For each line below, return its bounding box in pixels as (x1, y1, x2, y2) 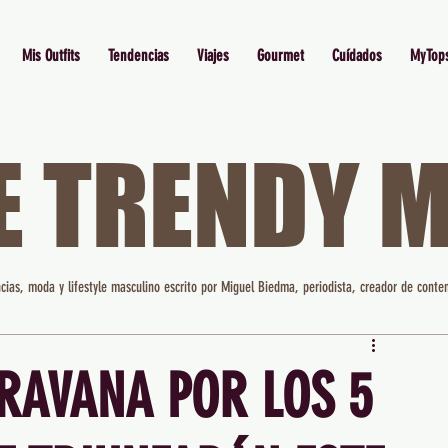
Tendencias (107, 46, 169, 65)
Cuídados (331, 46, 382, 65)
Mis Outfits (21, 46, 80, 65)
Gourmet (256, 46, 304, 65)
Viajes (196, 46, 229, 65)
